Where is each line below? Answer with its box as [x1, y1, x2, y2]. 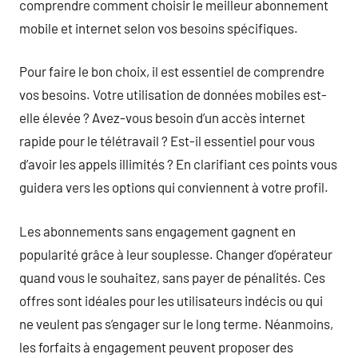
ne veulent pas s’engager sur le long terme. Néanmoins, [19, 315, 333, 332]
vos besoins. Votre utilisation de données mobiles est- [19, 86, 327, 102]
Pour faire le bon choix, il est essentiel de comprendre [19, 63, 324, 79]
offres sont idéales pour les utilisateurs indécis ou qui [19, 292, 323, 308]
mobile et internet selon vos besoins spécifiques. [19, 19, 298, 36]
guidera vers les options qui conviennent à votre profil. [19, 179, 328, 195]
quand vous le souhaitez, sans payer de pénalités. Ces [19, 268, 325, 285]
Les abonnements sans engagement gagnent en [19, 222, 296, 239]
